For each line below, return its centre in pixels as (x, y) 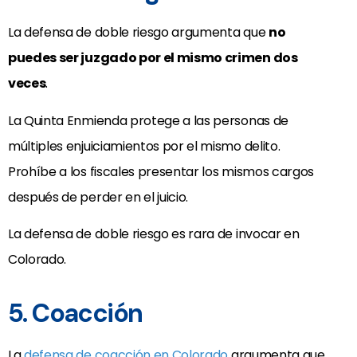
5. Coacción (75, 313)
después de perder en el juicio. (98, 197)
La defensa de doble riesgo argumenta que (138, 33)
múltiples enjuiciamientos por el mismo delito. (144, 146)
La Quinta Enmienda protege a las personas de (148, 120)
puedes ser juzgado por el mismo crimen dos (153, 58)
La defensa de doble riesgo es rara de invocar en (154, 233)
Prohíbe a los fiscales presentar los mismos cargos (161, 171)
